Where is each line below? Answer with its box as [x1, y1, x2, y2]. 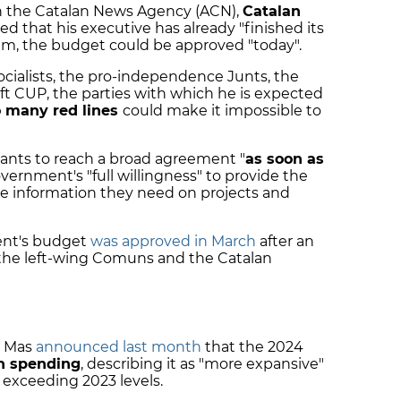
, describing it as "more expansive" [81, 355, 324, 373]
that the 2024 [201, 338, 303, 356]
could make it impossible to [123, 101, 321, 119]
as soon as [245, 149, 324, 167]
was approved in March [90, 232, 256, 250]
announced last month [36, 338, 201, 356]
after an [256, 232, 314, 250]
